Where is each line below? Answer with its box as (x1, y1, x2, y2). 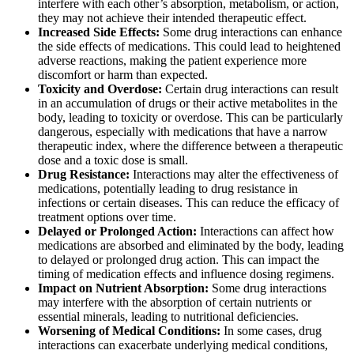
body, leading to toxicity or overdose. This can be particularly (38, 111, 343, 125)
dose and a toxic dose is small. (38, 153, 188, 168)
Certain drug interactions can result (162, 82, 338, 96)
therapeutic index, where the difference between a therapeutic (38, 139, 343, 153)
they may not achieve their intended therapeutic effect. (38, 11, 307, 25)
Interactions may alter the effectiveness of (130, 168, 338, 182)
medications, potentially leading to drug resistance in (38, 182, 298, 196)
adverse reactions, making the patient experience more (38, 54, 307, 68)
